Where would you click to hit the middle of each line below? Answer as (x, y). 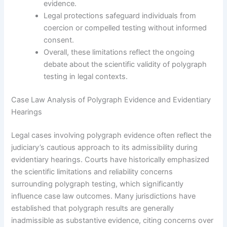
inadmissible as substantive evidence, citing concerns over (112, 220)
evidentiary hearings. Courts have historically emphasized (110, 159)
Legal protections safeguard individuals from (120, 15)
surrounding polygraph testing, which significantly (98, 184)
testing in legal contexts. (86, 76)
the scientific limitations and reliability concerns (92, 172)
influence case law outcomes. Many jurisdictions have (104, 196)
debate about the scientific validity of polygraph (125, 64)
